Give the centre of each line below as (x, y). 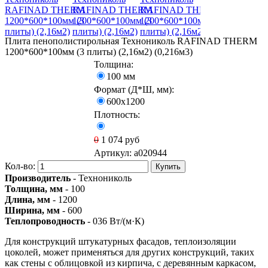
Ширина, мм (32, 211)
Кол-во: (21, 166)
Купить (168, 167)
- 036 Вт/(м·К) (115, 221)
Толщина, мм (34, 189)
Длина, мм (28, 200)
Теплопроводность (45, 221)
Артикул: (114, 153)
